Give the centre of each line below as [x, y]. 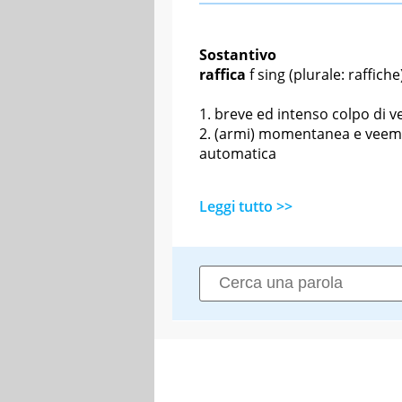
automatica [238, 153]
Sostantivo [238, 54]
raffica [223, 74]
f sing [267, 74]
